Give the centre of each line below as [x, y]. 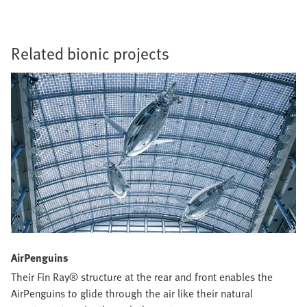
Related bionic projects [90, 53]
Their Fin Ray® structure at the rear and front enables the [142, 277]
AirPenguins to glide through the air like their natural [132, 294]
